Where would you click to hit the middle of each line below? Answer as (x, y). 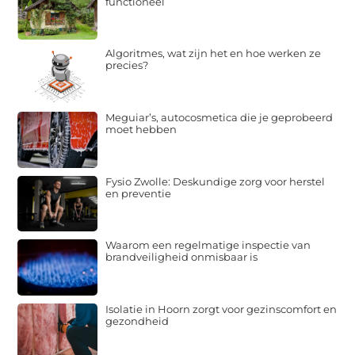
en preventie (139, 193)
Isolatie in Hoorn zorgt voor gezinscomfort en (221, 309)
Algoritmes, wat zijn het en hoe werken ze (214, 53)
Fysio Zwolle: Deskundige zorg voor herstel (216, 181)
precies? (127, 65)
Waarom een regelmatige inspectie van (208, 245)
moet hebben (141, 130)
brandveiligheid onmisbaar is (182, 257)
